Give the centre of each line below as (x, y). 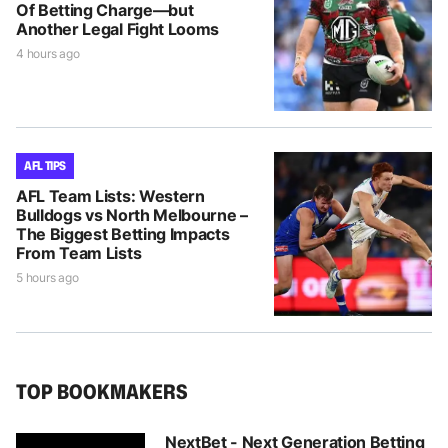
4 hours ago (48, 53)
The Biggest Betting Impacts (123, 233)
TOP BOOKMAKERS (102, 390)
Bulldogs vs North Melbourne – (132, 214)
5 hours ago (47, 277)
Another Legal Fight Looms (117, 28)
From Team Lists (79, 252)
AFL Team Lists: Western (110, 195)
